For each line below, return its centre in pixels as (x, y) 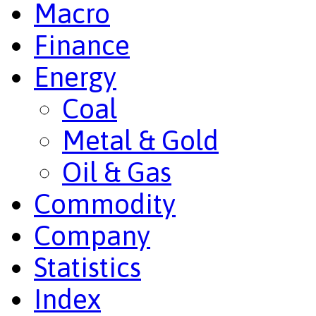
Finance (82, 44)
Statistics (87, 267)
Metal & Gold (140, 140)
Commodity (105, 203)
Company (92, 235)
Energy (75, 76)
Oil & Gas (117, 171)
